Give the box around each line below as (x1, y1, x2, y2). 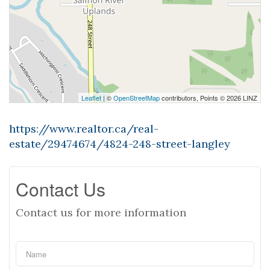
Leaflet (81, 93, 101, 102)
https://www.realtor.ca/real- (9, 122, 159, 136)
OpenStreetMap (113, 93, 160, 102)
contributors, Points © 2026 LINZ (160, 93, 257, 102)
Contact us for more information (16, 206, 186, 219)
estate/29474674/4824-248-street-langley (9, 137, 230, 151)
